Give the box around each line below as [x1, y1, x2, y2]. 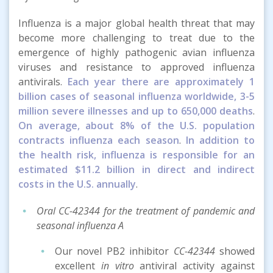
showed [219, 244, 255, 258]
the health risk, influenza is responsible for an [18, 147, 255, 161]
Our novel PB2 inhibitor [55, 244, 174, 258]
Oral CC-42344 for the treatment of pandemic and [37, 204, 255, 218]
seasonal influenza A [37, 218, 124, 232]
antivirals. [18, 74, 68, 88]
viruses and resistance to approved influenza [18, 60, 255, 74]
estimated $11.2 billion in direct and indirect [18, 162, 255, 176]
